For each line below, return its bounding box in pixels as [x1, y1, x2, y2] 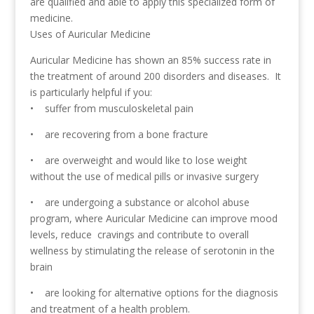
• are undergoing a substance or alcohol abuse [29, 196, 250, 209]
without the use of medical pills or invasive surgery [29, 170, 259, 183]
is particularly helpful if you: [29, 86, 152, 99]
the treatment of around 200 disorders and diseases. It [29, 69, 281, 83]
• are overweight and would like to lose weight [29, 153, 247, 167]
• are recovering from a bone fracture [29, 128, 208, 141]
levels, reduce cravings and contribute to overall [29, 228, 249, 241]
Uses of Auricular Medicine [29, 27, 151, 41]
